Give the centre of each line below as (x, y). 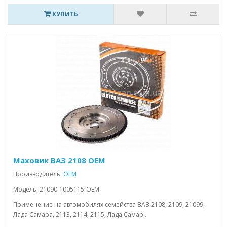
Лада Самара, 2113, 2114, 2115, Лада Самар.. (80, 215)
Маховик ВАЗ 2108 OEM (59, 160)
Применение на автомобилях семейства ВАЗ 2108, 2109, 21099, (109, 204)
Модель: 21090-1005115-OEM (56, 189)
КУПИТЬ (64, 14)
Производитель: (38, 174)
